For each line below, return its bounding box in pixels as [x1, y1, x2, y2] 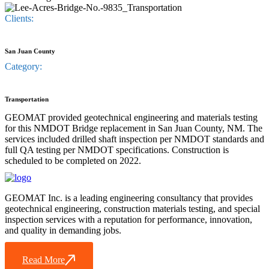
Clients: [5, 13, 34, 24]
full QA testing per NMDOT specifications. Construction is [5, 145, 229, 156]
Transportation [5, 95, 49, 103]
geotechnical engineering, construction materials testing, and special [5, 204, 260, 214]
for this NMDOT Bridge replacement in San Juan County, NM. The [5, 123, 262, 134]
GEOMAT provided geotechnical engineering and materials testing [5, 112, 258, 123]
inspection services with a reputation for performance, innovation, [5, 214, 252, 225]
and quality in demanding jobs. [5, 225, 121, 236]
